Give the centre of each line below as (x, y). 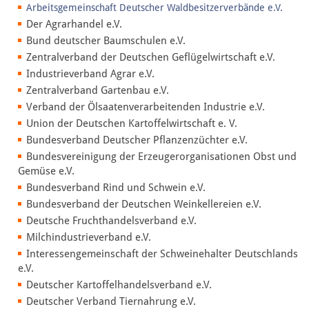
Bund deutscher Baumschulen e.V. (106, 40)
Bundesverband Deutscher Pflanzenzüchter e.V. (137, 140)
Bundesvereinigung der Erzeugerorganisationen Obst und (161, 156)
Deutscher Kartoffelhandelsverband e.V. (119, 285)
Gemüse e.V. (46, 171)
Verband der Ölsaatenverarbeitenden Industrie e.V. (146, 107)
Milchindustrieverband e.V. (89, 237)
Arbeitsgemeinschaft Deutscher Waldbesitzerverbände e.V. (154, 7)
